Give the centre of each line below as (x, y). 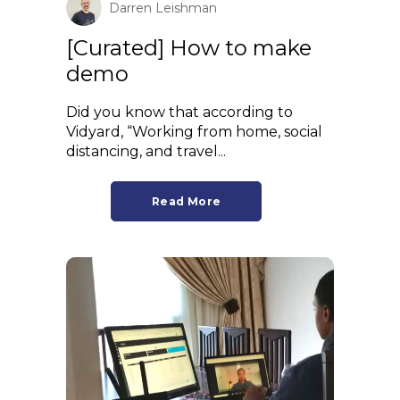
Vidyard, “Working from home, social (194, 131)
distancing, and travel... (146, 151)
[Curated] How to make (189, 47)
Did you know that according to (179, 112)
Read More (187, 201)
